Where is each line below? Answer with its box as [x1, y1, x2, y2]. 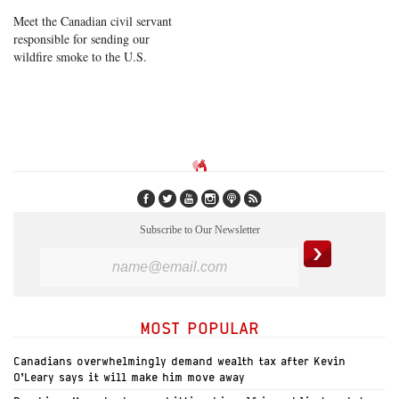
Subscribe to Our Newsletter [139, 224, 260, 237]
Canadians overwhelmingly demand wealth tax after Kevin [13, 354, 346, 369]
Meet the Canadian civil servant [13, 12, 172, 29]
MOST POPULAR [140, 318, 259, 338]
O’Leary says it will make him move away [13, 370, 245, 385]
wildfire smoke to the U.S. [13, 47, 147, 65]
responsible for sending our [13, 29, 150, 47]
